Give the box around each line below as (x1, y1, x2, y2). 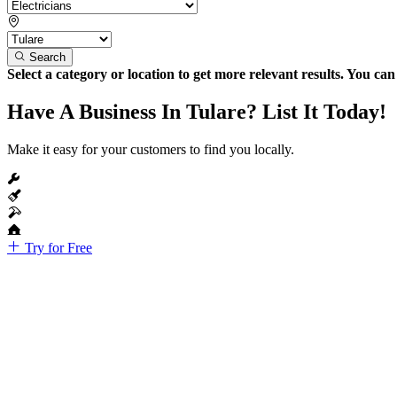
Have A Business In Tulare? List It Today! (7, 99, 386, 123)
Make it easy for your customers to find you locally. (7, 141, 294, 157)
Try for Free (21, 239, 92, 255)
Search (29, 50, 66, 64)
